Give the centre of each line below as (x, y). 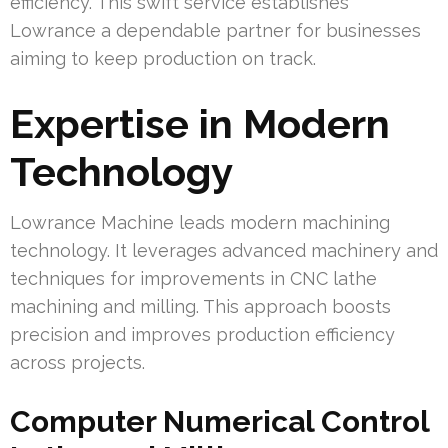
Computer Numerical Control (219, 422)
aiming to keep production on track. (163, 59)
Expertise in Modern (200, 124)
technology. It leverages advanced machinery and (224, 251)
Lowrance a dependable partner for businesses (215, 31)
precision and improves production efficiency (202, 335)
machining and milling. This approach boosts (200, 307)
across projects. (77, 363)
